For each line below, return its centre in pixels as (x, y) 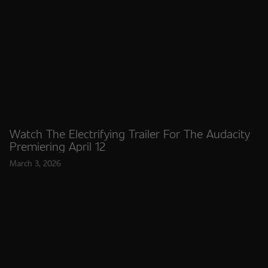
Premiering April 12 (57, 146)
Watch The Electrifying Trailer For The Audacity (130, 133)
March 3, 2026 (35, 163)
